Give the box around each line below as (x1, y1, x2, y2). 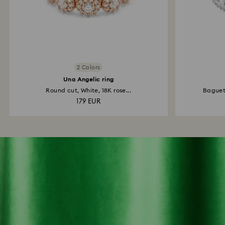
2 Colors (77, 64, 100, 70)
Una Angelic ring (63, 76, 114, 82)
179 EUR (76, 98, 101, 105)
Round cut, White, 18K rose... (46, 87, 132, 93)
